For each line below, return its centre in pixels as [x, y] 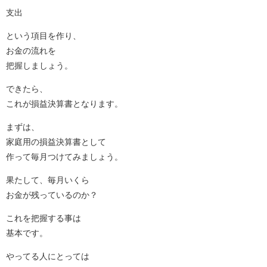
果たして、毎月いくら [48, 180]
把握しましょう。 [39, 65]
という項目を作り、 [44, 35]
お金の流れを [31, 50]
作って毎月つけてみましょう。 [64, 156]
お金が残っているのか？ [52, 195]
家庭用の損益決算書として [56, 142]
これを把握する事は [44, 218]
